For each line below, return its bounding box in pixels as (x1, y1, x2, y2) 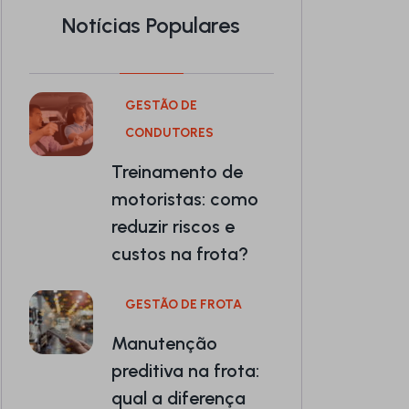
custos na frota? (111, 242, 248, 265)
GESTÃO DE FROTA (125, 296, 242, 312)
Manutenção (111, 331, 217, 354)
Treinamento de (111, 160, 243, 183)
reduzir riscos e (111, 215, 235, 237)
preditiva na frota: (111, 359, 259, 382)
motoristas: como (111, 187, 258, 210)
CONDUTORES (125, 124, 214, 141)
